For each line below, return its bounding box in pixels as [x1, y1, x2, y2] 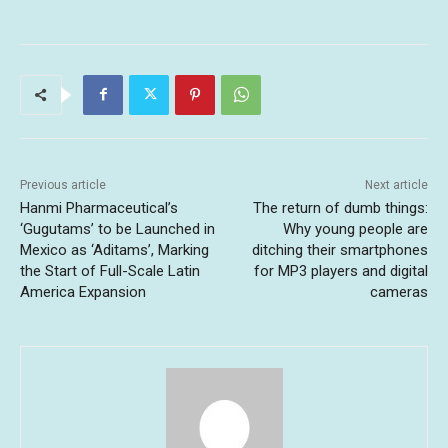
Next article [364, 177, 428, 192]
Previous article [20, 177, 106, 192]
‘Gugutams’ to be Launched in [20, 219, 215, 238]
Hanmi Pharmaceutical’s [20, 198, 178, 217]
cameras [369, 282, 428, 301]
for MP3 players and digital [253, 261, 428, 280]
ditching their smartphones [251, 240, 428, 259]
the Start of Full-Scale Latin [20, 261, 200, 280]
